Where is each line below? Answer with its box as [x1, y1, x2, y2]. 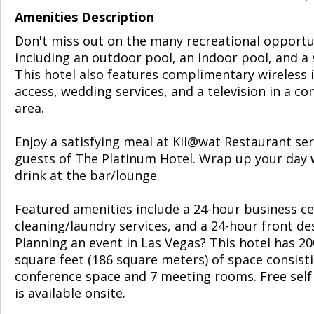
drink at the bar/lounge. [15, 166, 160, 184]
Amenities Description [15, 8, 154, 25]
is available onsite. [15, 284, 125, 301]
